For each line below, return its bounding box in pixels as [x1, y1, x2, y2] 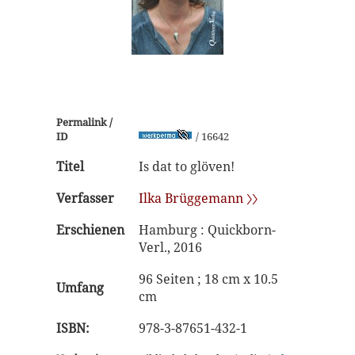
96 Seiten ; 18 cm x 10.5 [139, 270, 278, 288]
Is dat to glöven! [139, 158, 235, 175]
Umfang [56, 279, 104, 296]
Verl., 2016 [139, 239, 202, 256]
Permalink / [56, 115, 113, 129]
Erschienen [56, 221, 124, 239]
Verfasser [56, 189, 114, 207]
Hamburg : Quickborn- [139, 221, 276, 239]
